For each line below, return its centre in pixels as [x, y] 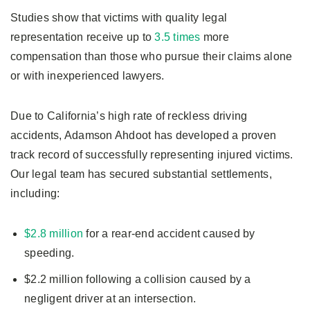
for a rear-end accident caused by [169, 234]
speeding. [49, 253]
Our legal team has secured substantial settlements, [141, 174]
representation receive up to [83, 37]
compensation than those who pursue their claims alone [152, 57]
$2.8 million [54, 234]
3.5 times [177, 37]
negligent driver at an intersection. [110, 299]
